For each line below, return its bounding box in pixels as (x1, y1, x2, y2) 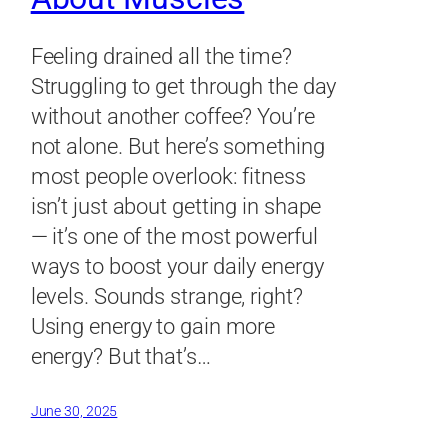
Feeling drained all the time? (30, 43, 292, 69)
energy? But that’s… (30, 343, 211, 369)
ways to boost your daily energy (30, 253, 324, 279)
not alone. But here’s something (30, 133, 325, 159)
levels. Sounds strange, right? (30, 283, 303, 309)
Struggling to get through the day (30, 73, 337, 99)
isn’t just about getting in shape (30, 193, 322, 219)
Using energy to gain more (30, 313, 276, 339)
